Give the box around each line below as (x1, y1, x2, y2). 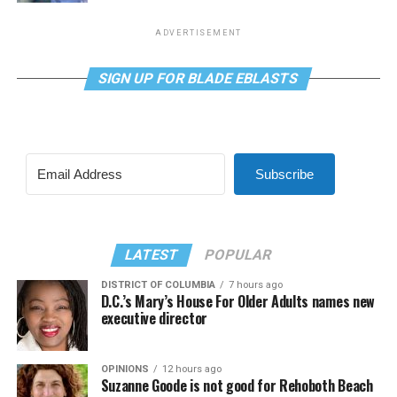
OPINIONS (100, 362, 149, 375)
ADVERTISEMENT (154, 27, 243, 37)
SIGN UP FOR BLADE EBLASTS (97, 69, 301, 87)
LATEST (123, 245, 182, 263)
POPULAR (203, 245, 275, 263)
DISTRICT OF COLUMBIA (100, 278, 215, 291)
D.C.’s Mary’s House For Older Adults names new (100, 290, 375, 312)
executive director (100, 307, 207, 329)
